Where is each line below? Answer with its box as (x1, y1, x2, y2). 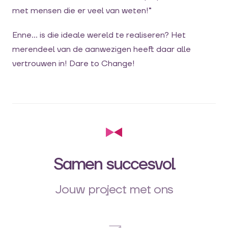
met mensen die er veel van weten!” (12, 5, 152, 16)
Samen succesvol (53, 154, 175, 175)
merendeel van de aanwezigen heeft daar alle (12, 44, 191, 54)
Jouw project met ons (55, 181, 173, 197)
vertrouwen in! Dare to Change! (12, 58, 135, 69)
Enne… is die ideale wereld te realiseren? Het (12, 30, 186, 40)
